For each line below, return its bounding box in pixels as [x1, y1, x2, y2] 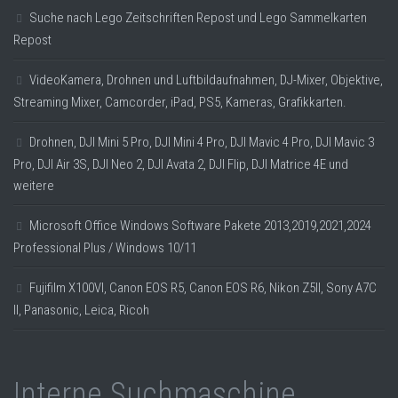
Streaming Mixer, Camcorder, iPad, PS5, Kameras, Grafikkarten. [13, 94, 346, 111]
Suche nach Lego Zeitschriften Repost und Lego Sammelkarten [29, 10, 367, 27]
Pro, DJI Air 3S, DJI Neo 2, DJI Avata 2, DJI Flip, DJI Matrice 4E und [13, 156, 348, 173]
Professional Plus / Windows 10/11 [13, 240, 196, 257]
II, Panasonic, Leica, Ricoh [13, 302, 149, 319]
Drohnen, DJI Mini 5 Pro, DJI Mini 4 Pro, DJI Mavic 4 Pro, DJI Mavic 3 [29, 134, 374, 151]
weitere [13, 178, 54, 195]
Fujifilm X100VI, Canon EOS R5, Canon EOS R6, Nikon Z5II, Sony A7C [29, 280, 377, 297]
